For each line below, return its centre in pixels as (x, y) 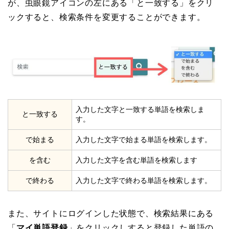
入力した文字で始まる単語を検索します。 (144, 139)
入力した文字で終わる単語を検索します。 (144, 180)
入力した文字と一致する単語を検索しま (140, 109)
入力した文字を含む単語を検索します (136, 160)
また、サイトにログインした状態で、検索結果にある (111, 213)
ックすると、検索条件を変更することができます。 (107, 17)
